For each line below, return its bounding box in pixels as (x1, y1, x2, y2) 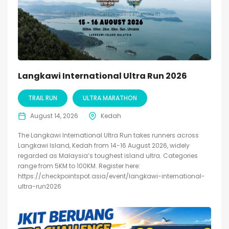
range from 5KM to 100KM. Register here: (18, 161, 140, 170)
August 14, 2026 (30, 111, 78, 120)
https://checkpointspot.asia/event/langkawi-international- (18, 171, 205, 180)
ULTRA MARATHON (83, 93, 137, 102)
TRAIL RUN (28, 93, 57, 102)
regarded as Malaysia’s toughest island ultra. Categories (18, 151, 198, 160)
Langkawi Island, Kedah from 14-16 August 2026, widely (18, 141, 190, 150)
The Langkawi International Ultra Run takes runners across (18, 130, 199, 140)
